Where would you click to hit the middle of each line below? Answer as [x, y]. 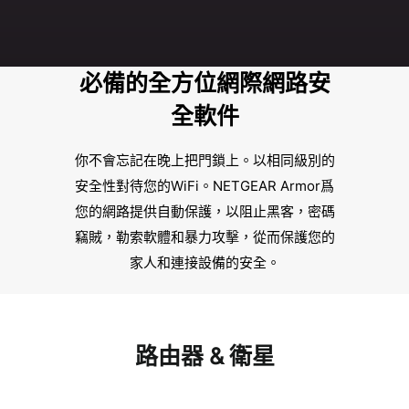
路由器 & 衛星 [204, 357]
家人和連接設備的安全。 [204, 263]
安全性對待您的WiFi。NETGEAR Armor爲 [204, 186]
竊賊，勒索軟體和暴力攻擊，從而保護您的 [204, 237]
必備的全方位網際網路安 [204, 83]
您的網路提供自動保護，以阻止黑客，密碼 [204, 212]
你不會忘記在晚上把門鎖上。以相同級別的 [204, 161]
